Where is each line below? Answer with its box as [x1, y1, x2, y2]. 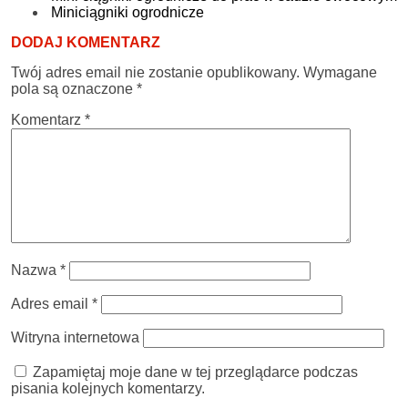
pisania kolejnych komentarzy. [11, 380, 205, 396]
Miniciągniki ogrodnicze [51, 4, 204, 20]
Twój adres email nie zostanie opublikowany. [11, 64, 300, 80]
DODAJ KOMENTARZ [11, 34, 160, 50]
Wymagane [303, 64, 377, 80]
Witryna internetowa [11, 329, 139, 345]
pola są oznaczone [11, 80, 137, 97]
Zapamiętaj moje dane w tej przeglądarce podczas [33, 363, 358, 380]
